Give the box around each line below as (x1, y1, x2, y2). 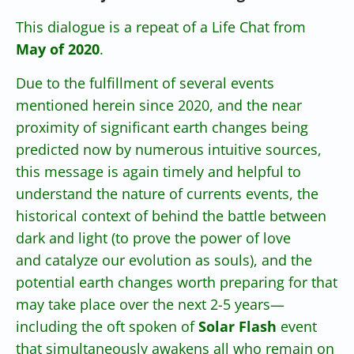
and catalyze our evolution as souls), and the (16, 250, 312, 269)
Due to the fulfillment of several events (16, 73, 274, 92)
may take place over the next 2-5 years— (16, 294, 284, 314)
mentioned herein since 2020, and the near (16, 95, 302, 115)
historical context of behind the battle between (16, 205, 326, 225)
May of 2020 (16, 39, 100, 58)
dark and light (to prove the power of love (16, 228, 291, 247)
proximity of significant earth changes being (16, 117, 308, 137)
